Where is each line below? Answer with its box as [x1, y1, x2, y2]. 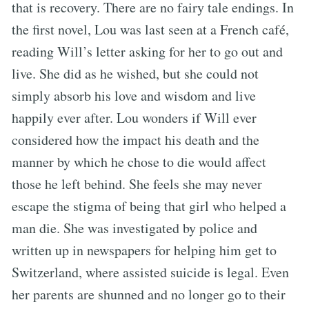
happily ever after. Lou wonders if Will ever [12, 108, 257, 127]
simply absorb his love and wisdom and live [12, 86, 256, 105]
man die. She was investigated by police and [12, 218, 257, 237]
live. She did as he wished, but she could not [12, 63, 259, 83]
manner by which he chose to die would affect [12, 152, 266, 171]
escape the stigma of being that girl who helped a [12, 196, 286, 215]
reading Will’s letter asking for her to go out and [12, 41, 283, 61]
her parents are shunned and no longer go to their [12, 284, 286, 303]
